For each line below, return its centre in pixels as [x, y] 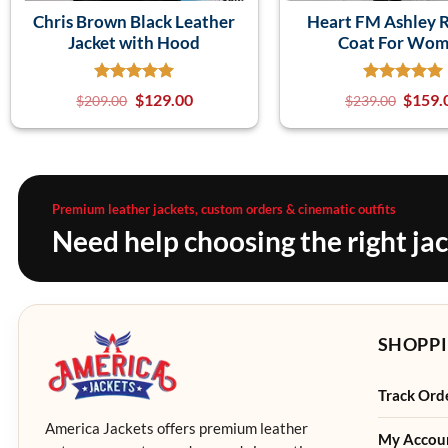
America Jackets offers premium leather [176, 428]
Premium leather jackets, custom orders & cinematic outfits [224, 208]
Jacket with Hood [134, 42]
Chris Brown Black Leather [134, 21]
